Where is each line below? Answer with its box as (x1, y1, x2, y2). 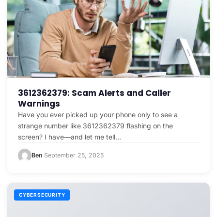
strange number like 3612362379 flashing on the (18, 122, 173, 130)
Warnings (18, 98, 60, 110)
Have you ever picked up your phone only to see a (18, 110, 178, 119)
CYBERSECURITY (19, 192, 65, 198)
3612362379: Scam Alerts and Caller (18, 87, 171, 99)
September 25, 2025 (44, 152, 104, 159)
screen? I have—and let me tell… (18, 133, 121, 141)
